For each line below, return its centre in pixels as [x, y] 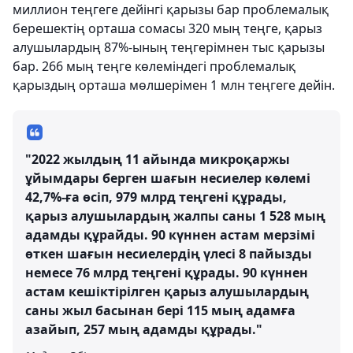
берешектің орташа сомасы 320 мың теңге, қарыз [167, 28]
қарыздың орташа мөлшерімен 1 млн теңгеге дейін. [174, 85]
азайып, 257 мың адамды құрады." [144, 329]
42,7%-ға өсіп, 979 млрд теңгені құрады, [156, 197]
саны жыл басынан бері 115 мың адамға [160, 310]
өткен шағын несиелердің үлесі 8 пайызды [169, 254]
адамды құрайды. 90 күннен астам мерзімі [170, 235]
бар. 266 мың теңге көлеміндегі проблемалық [154, 66]
